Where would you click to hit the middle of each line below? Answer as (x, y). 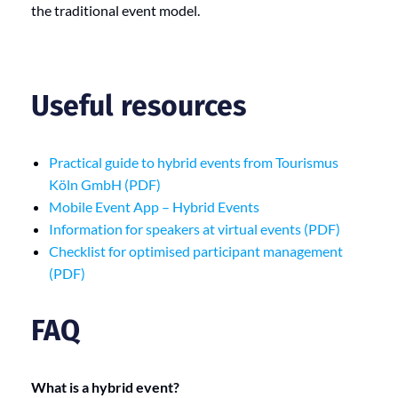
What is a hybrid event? (105, 387)
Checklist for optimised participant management (196, 251)
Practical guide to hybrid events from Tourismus (194, 163)
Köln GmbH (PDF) (105, 185)
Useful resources (139, 105)
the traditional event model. (115, 11)
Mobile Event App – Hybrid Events (154, 207)
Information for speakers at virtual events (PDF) (195, 229)
